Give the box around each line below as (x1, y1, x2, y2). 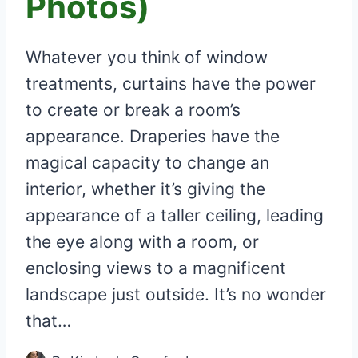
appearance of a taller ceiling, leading (26, 205, 324, 225)
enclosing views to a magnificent (26, 257, 286, 278)
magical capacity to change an (26, 152, 269, 173)
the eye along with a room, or (26, 231, 259, 252)
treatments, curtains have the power (26, 73, 316, 93)
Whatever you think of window (26, 46, 268, 67)
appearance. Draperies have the (26, 125, 280, 146)
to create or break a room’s (26, 99, 241, 120)
